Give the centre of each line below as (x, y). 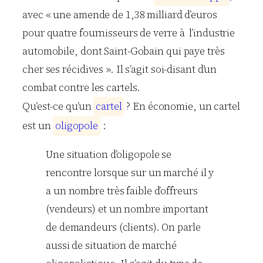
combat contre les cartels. (82, 88)
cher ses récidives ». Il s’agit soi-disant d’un (120, 70)
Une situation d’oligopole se (109, 155)
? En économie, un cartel (182, 107)
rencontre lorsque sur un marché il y (130, 173)
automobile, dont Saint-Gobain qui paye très (124, 51)
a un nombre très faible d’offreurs (122, 191)
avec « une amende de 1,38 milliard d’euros (120, 15)
